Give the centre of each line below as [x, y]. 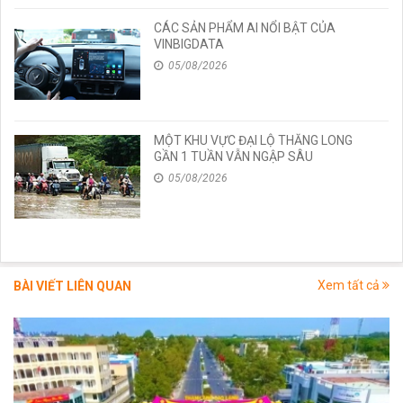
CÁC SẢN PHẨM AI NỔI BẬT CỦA [245, 27]
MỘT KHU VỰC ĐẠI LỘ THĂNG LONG [254, 140]
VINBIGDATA [189, 44]
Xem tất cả [350, 285]
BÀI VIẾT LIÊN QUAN [72, 286]
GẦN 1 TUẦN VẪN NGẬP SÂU [234, 156]
